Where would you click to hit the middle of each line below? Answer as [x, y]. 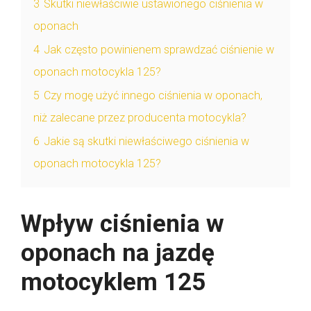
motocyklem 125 [113, 282]
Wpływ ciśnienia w [123, 224]
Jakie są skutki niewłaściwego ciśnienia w [146, 141]
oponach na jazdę [118, 253]
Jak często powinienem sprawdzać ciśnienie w [159, 49]
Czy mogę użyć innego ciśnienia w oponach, [153, 95]
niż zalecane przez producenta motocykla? [140, 117]
